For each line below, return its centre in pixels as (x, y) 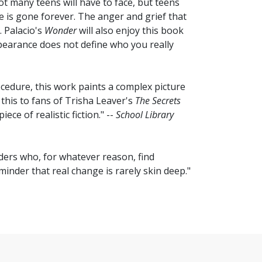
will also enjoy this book (130, 31)
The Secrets (158, 101)
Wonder (61, 31)
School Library (145, 115)
